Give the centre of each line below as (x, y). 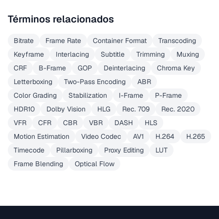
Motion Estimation (42, 136)
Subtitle (113, 54)
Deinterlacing (124, 68)
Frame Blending (38, 164)
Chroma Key (176, 68)
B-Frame (52, 68)
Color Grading (35, 95)
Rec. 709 (136, 109)
